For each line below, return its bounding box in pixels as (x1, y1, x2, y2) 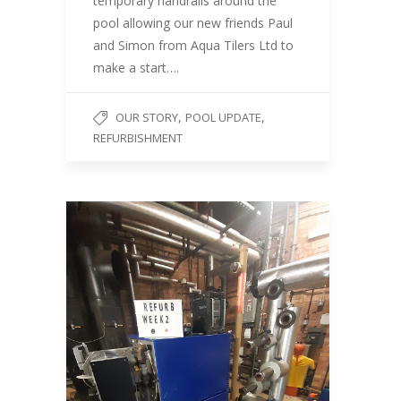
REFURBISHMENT (93, 130, 183, 146)
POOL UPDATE (185, 109, 261, 125)
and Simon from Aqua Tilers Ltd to (93, 37, 294, 54)
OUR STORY (115, 109, 178, 125)
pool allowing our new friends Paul (93, 14, 293, 31)
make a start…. (93, 59, 179, 76)
